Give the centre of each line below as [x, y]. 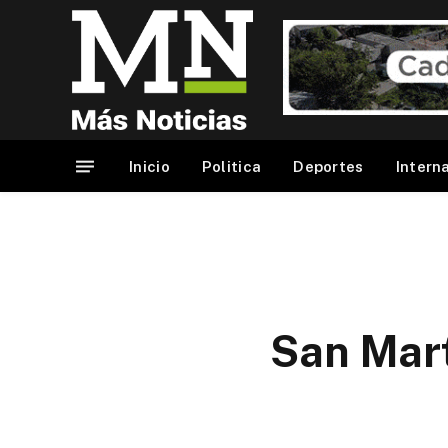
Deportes [328, 166]
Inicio [149, 166]
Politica [231, 166]
